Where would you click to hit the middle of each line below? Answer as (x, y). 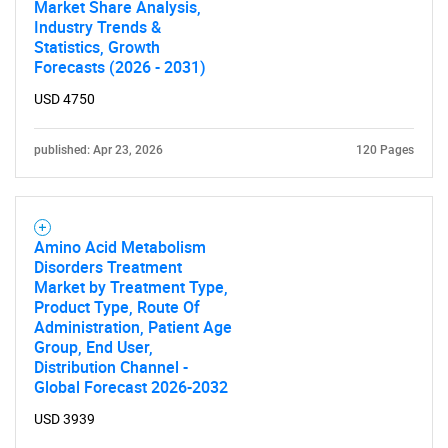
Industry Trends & (97, 27)
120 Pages (385, 150)
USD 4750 (64, 99)
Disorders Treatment (108, 267)
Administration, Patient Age (133, 327)
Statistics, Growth (97, 47)
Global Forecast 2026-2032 (131, 387)
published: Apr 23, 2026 (98, 150)
